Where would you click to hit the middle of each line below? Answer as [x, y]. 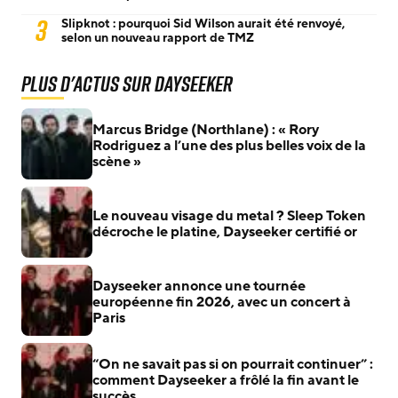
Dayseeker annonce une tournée [199, 286]
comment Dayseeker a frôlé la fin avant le [226, 380]
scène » [117, 161]
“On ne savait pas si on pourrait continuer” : [233, 364]
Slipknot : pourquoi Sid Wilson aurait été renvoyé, [203, 23]
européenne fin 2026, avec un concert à [222, 302]
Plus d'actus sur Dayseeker [127, 83]
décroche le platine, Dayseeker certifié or [225, 231]
